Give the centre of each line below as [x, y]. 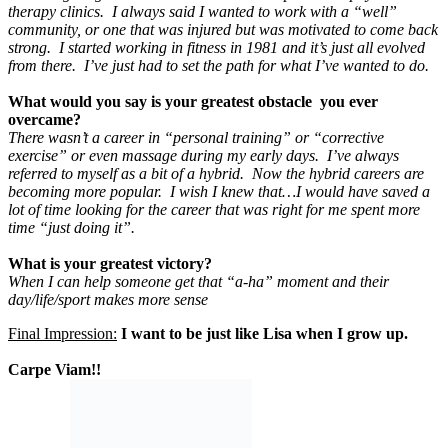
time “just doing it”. [71, 227]
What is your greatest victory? [110, 263]
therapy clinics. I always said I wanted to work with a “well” [202, 11]
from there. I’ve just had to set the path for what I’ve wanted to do [216, 65]
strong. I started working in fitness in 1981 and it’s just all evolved [216, 47]
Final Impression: [62, 333]
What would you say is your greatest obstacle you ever [193, 101]
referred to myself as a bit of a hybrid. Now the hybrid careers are [216, 173]
